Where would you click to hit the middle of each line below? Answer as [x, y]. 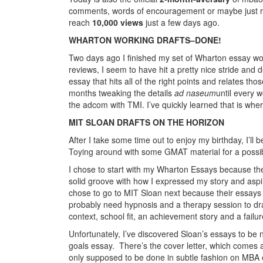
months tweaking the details [122, 92]
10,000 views [118, 22]
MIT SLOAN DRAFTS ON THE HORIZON [146, 122]
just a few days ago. [181, 22]
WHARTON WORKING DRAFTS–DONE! [145, 40]
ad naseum [195, 92]
